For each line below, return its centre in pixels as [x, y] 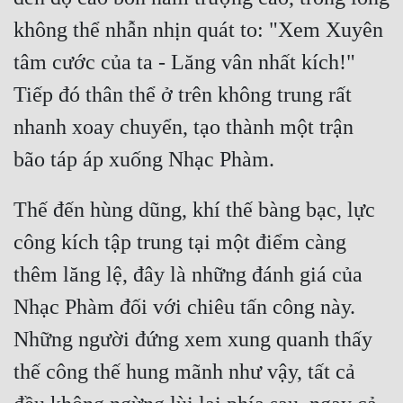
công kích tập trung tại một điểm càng [180, 242]
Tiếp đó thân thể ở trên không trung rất [183, 95]
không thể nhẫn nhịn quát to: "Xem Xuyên [198, 30]
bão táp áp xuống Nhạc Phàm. [144, 160]
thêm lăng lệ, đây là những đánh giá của [188, 275]
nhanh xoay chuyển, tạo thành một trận [184, 127]
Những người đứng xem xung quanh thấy [193, 340]
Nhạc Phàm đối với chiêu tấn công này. [184, 307]
